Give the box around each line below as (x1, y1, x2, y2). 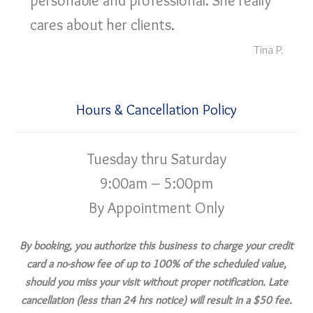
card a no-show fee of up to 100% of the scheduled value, (27, 257, 286, 270)
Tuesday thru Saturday (87, 150, 226, 168)
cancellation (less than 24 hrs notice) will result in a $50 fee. (21, 293, 292, 307)
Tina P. (253, 43, 283, 56)
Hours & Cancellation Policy (76, 101, 237, 118)
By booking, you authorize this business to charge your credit (20, 239, 293, 252)
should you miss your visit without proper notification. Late (25, 275, 288, 289)
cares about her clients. (30, 15, 175, 34)
